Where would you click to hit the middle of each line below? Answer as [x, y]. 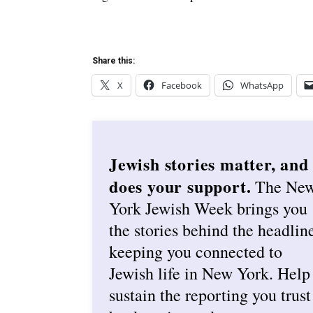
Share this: [114, 61]
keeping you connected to [196, 251]
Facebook [182, 85]
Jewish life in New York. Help [210, 273]
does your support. [180, 186]
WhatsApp [262, 85]
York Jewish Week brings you [208, 208]
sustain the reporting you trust [210, 294]
